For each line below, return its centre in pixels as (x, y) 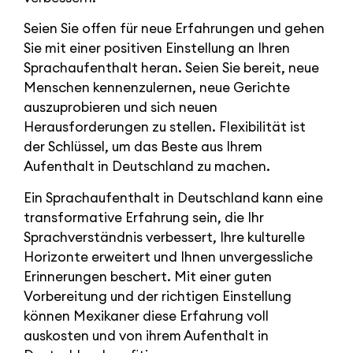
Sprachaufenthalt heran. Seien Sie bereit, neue (171, 68)
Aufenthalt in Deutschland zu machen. (147, 167)
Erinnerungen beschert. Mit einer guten (148, 276)
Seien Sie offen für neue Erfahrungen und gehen (174, 29)
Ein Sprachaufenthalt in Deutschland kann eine (173, 197)
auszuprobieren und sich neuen (121, 108)
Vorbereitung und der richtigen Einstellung (158, 296)
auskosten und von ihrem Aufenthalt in (146, 335)
